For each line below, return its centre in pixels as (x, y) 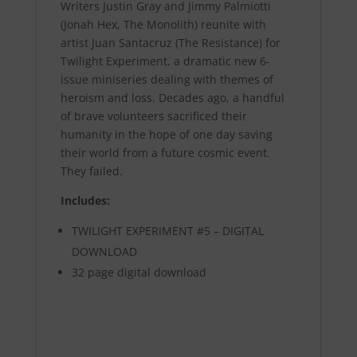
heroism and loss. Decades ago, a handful (172, 98)
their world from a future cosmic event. (165, 153)
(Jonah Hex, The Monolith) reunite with (163, 25)
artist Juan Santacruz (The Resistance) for (170, 43)
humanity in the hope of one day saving (166, 135)
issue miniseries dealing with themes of (167, 80)
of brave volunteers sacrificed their (153, 116)
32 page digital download (139, 273)
